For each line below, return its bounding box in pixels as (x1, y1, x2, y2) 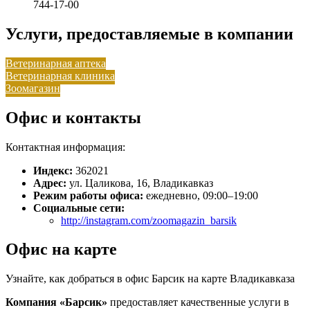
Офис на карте (6, 240, 117, 259)
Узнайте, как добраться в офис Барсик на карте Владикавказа (6, 273, 295, 285)
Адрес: (33, 176, 66, 189)
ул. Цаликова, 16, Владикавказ (69, 176, 213, 189)
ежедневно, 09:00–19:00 (146, 189, 258, 201)
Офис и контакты (6, 108, 141, 127)
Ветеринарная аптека (6, 57, 106, 69)
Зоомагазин (6, 82, 60, 94)
